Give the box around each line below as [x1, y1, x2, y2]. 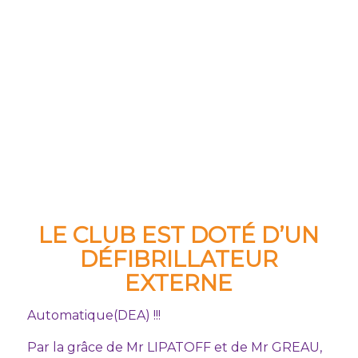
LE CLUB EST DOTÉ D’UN [38, 221, 320, 249]
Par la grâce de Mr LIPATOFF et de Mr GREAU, [26, 339, 322, 355]
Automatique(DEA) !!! [26, 308, 161, 324]
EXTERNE [125, 268, 233, 296]
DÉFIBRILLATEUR [79, 245, 278, 272]
